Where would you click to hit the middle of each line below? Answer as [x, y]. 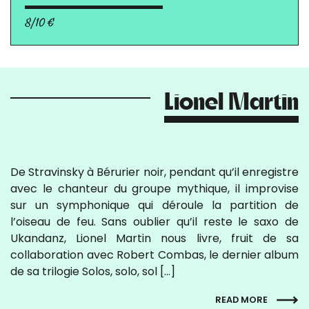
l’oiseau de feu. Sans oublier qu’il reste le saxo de [154, 222]
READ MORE [242, 299]
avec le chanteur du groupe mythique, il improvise [154, 189]
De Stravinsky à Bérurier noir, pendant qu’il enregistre [154, 172]
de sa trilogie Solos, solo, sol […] [93, 271]
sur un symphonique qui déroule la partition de [154, 205]
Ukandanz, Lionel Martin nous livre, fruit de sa [154, 238]
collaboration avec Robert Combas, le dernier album [154, 255]
